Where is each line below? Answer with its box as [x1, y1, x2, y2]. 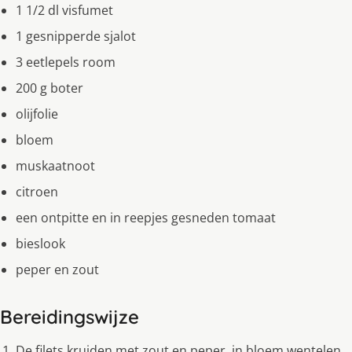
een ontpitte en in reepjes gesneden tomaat [16, 209, 276, 227]
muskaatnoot [16, 157, 95, 175]
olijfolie [16, 105, 58, 123]
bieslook [16, 235, 65, 253]
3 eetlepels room [16, 53, 115, 71]
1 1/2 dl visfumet [16, 2, 113, 20]
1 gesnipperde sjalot [16, 27, 136, 46]
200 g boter [16, 79, 83, 97]
